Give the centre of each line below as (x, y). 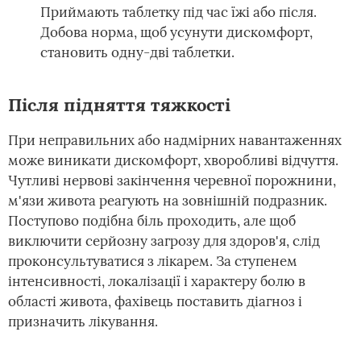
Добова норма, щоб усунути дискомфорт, (176, 32)
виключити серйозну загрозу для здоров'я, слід (164, 241)
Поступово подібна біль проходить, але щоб (152, 221)
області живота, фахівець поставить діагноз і (155, 301)
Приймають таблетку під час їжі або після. (178, 12)
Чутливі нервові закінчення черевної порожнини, (172, 180)
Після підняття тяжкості (119, 105)
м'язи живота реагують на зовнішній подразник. (168, 201)
